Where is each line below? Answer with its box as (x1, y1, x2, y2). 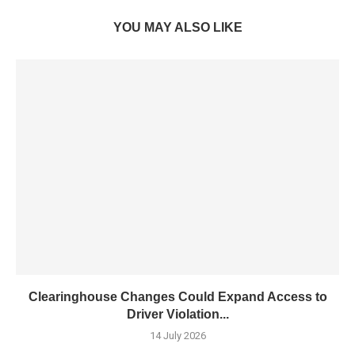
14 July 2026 (149, 330, 206, 342)
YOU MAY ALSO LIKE (113, 21, 242, 34)
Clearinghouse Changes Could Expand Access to (28, 290, 327, 303)
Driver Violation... (126, 307, 229, 321)
